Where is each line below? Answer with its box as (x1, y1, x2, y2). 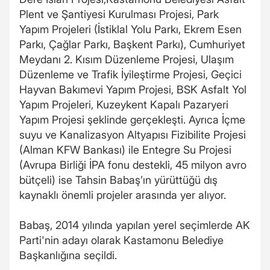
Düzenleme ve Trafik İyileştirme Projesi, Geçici (19, 68, 242, 81)
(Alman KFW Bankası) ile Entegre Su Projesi (19, 143, 231, 156)
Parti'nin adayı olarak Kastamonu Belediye (19, 234, 224, 246)
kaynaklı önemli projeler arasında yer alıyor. (19, 189, 226, 201)
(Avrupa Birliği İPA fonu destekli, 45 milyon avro (19, 159, 246, 171)
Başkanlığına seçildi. (19, 249, 117, 262)
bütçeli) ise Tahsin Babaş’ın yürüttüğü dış (19, 174, 218, 186)
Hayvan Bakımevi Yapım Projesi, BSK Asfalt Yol (19, 83, 246, 96)
